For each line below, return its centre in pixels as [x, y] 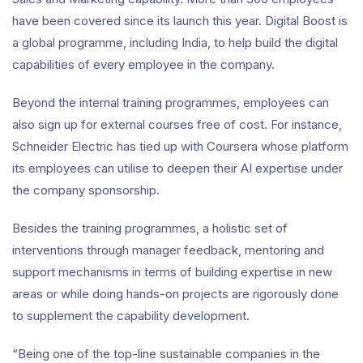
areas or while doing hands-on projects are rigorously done [175, 294]
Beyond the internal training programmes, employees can [171, 102]
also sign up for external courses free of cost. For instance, [177, 124]
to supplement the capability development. [131, 316]
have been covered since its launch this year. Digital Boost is [180, 21]
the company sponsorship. [86, 190]
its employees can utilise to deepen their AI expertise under [177, 168]
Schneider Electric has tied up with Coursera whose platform [180, 146]
